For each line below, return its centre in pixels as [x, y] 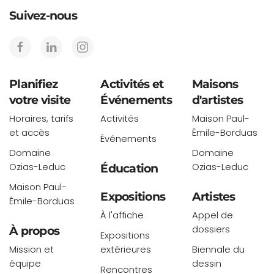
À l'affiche [122, 215]
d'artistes [217, 100]
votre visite [40, 100]
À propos [34, 231]
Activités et [132, 84]
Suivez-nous [43, 16]
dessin [206, 264]
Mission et [31, 250]
